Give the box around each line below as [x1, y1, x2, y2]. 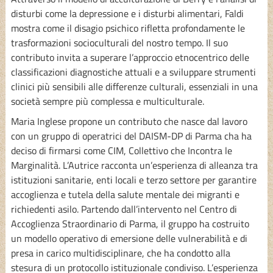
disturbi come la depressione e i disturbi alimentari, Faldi [10, 5, 244, 21]
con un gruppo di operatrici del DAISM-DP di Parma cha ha [10, 128, 252, 143]
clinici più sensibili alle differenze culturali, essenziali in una [10, 79, 258, 94]
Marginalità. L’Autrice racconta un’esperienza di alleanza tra [10, 157, 258, 172]
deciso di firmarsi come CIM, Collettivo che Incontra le [10, 143, 232, 158]
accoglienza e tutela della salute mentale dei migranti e [10, 186, 239, 202]
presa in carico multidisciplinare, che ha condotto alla [10, 245, 230, 260]
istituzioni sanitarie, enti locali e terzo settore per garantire [10, 172, 257, 187]
